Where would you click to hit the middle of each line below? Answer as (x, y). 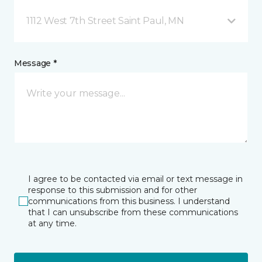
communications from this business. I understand (129, 201)
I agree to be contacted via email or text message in (135, 179)
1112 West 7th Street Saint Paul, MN (105, 20)
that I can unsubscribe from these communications (133, 212)
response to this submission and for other (113, 190)
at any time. (52, 223)
